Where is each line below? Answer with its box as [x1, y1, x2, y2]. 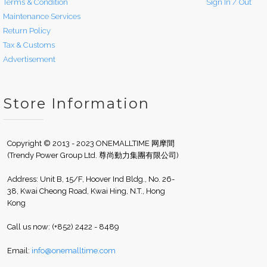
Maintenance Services [3, 11, 80, 21]
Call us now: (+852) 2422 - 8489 [7, 222, 119, 231]
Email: [7, 246, 32, 255]
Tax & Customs [3, 40, 55, 49]
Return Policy [3, 26, 51, 35]
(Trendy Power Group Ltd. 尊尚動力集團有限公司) [7, 150, 179, 160]
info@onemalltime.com [31, 246, 116, 255]
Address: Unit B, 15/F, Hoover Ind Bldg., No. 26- [7, 174, 175, 184]
